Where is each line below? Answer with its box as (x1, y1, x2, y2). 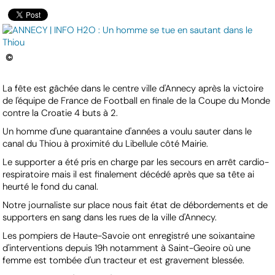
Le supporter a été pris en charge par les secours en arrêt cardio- (2, 156, 269, 169)
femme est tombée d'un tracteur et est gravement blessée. (2, 254, 245, 267)
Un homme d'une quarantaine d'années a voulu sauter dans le (2, 125, 252, 138)
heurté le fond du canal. (2, 180, 99, 193)
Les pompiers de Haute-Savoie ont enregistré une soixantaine (2, 230, 255, 242)
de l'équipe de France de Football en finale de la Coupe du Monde (2, 95, 271, 107)
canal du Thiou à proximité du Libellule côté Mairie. (2, 137, 209, 150)
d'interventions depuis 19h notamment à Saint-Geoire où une (2, 242, 251, 255)
